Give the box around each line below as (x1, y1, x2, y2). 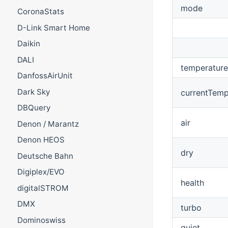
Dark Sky (17, 87, 50, 97)
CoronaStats (17, 7, 64, 17)
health (180, 177, 204, 188)
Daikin (17, 39, 40, 49)
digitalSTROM (17, 183, 69, 193)
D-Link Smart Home (17, 22, 90, 33)
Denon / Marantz (17, 119, 79, 129)
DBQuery (17, 103, 50, 113)
